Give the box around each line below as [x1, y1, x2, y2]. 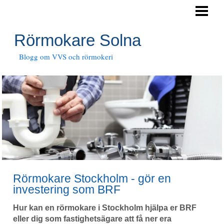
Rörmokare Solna [14, 31, 141, 49]
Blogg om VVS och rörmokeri [19, 51, 113, 61]
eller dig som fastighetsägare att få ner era [13, 214, 171, 223]
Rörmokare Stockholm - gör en [13, 172, 171, 185]
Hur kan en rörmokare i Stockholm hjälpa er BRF [13, 203, 196, 212]
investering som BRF [13, 183, 120, 196]
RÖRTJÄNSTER [7, 28, 55, 36]
